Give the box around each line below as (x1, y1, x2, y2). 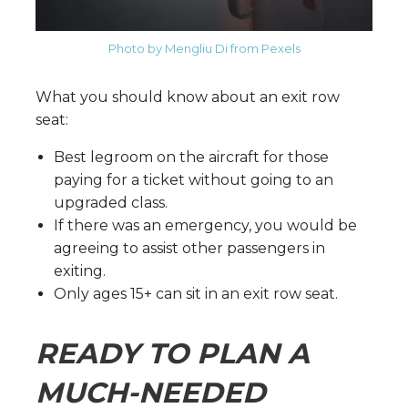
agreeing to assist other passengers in (54, 239, 325, 257)
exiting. (54, 261, 106, 280)
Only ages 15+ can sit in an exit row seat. (54, 284, 338, 302)
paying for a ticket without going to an (54, 170, 333, 189)
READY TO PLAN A (36, 335, 310, 371)
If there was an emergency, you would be (54, 216, 357, 234)
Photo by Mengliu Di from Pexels (107, 40, 301, 56)
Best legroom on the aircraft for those (54, 148, 329, 166)
